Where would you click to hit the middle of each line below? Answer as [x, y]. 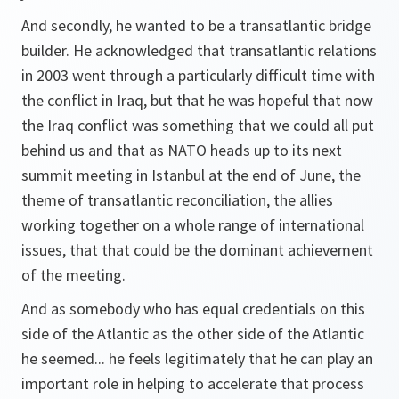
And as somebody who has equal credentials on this [193, 309]
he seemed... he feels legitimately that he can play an [197, 358]
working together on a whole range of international [193, 225]
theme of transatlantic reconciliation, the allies [177, 200]
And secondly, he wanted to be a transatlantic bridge [196, 25]
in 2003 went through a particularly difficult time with [198, 75]
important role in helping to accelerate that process [193, 383]
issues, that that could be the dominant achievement [197, 250]
